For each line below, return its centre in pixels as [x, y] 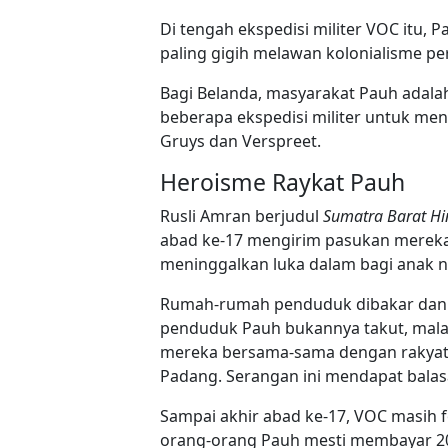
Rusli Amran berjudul [241, 215]
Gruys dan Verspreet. [240, 140]
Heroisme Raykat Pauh [282, 181]
